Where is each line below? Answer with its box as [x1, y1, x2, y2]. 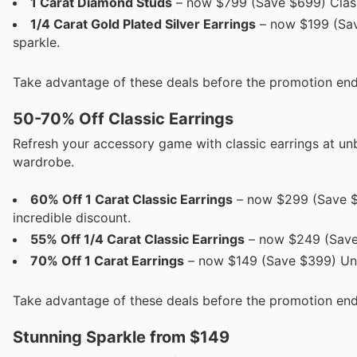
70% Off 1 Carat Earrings [30, 252, 184, 269]
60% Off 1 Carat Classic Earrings [30, 190, 233, 207]
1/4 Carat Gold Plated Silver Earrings [30, 15, 256, 32]
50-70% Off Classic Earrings [13, 109, 234, 129]
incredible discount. [13, 209, 131, 226]
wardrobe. [13, 154, 74, 171]
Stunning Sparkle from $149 [13, 327, 229, 347]
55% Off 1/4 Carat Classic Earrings [30, 230, 245, 247]
